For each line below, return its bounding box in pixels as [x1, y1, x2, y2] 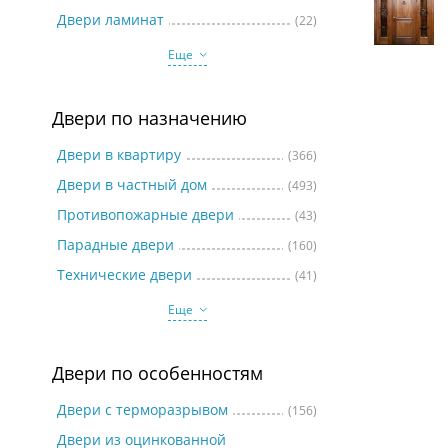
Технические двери [57, 265, 192, 284]
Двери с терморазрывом [57, 400, 228, 419]
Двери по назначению [52, 106, 247, 130]
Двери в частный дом [57, 175, 207, 194]
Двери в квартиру [57, 145, 181, 164]
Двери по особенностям [52, 361, 263, 385]
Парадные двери [57, 235, 174, 254]
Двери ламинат [57, 10, 164, 29]
